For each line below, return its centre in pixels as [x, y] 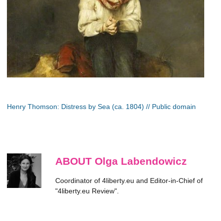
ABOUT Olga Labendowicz [121, 161]
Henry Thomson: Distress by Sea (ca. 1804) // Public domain [101, 107]
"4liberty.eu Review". [87, 191]
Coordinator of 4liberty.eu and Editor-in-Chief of [129, 181]
